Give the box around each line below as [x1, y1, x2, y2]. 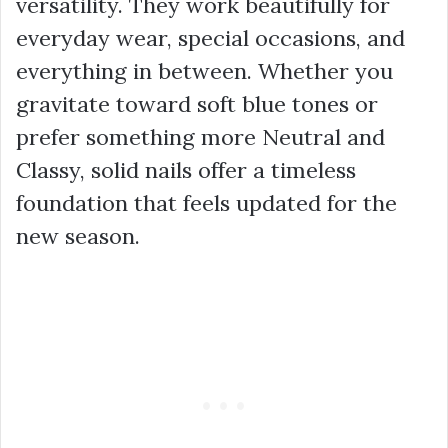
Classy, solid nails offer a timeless [16, 156, 356, 184]
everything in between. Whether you [16, 57, 393, 85]
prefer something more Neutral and [16, 123, 385, 151]
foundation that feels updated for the [16, 189, 397, 217]
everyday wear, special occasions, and [16, 24, 405, 52]
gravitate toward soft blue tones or [16, 90, 378, 118]
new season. [16, 222, 140, 250]
